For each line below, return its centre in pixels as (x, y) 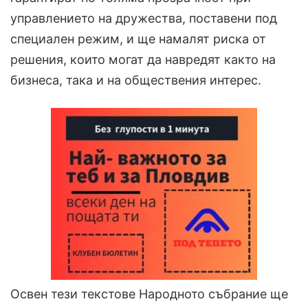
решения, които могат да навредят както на (143, 60)
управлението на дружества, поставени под (144, 19)
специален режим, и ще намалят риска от (138, 39)
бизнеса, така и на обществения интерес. (136, 80)
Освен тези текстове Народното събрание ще (149, 294)
